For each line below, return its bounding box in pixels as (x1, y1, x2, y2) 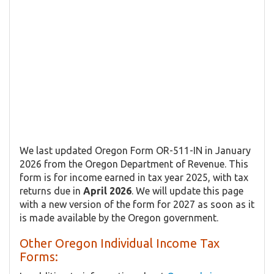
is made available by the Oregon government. (20, 212, 218, 223)
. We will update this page (131, 185, 243, 196)
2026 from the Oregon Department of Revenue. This (20, 158, 248, 169)
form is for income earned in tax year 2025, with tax (20, 171, 248, 183)
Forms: (20, 249, 58, 264)
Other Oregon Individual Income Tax (20, 235, 220, 250)
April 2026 (83, 185, 131, 196)
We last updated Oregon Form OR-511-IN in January (20, 144, 251, 156)
